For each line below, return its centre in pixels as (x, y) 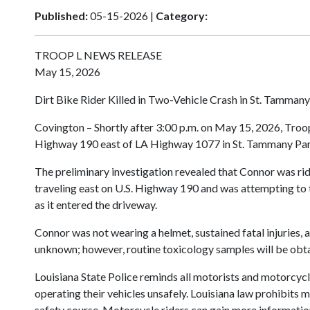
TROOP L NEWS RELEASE (98, 55)
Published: (61, 16)
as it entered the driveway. (97, 205)
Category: (182, 16)
